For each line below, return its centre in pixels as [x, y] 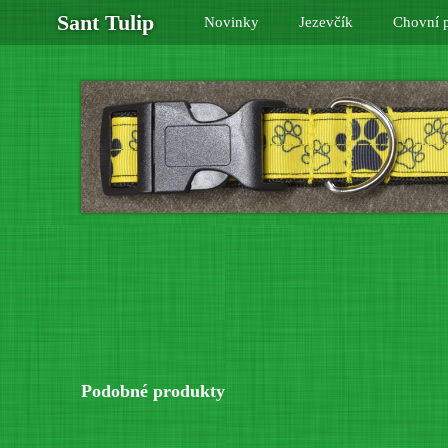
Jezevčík [325, 22]
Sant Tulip [105, 22]
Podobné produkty [152, 391]
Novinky [231, 22]
